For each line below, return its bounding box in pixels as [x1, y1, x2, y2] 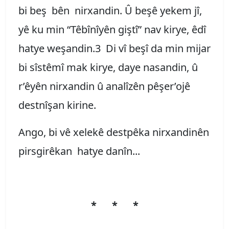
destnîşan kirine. [18, 98, 104, 112]
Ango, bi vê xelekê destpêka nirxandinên [18, 125, 209, 139]
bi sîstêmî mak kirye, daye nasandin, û [18, 60, 198, 74]
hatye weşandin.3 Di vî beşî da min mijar [18, 41, 211, 55]
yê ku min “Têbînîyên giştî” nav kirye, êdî [18, 22, 206, 36]
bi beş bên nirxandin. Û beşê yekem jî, [18, 3, 202, 17]
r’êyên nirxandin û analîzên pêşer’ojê [18, 79, 190, 93]
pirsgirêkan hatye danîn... [18, 144, 140, 158]
